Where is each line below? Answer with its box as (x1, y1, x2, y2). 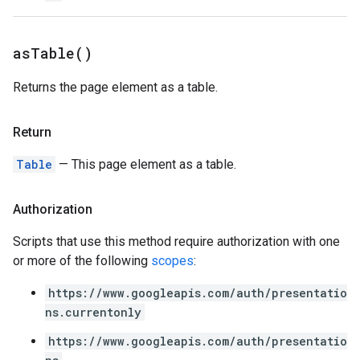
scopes (151, 253, 194, 268)
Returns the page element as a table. (13, 80, 218, 95)
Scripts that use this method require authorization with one (13, 234, 340, 249)
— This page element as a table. (55, 157, 236, 172)
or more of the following (13, 253, 151, 268)
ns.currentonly (45, 305, 141, 320)
